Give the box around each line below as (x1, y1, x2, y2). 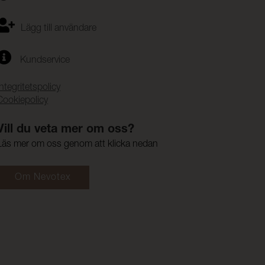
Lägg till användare (21, 24, 97, 34)
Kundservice (20, 56, 70, 66)
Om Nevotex (15, 173, 72, 183)
